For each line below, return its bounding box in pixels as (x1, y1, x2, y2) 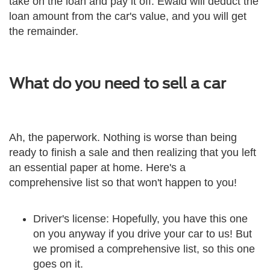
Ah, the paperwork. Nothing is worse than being (9, 131, 237, 144)
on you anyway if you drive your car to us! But (33, 228, 252, 240)
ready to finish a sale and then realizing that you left (9, 146, 256, 159)
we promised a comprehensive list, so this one (33, 243, 255, 256)
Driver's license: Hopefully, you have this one (33, 213, 248, 225)
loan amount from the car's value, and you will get (9, 10, 246, 23)
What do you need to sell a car (9, 75, 226, 93)
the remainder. (9, 25, 78, 38)
